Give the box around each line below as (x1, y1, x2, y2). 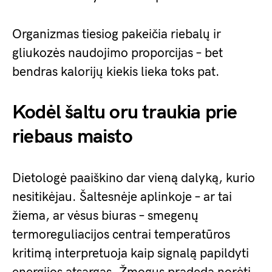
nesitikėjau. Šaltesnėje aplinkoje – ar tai (12, 189, 232, 205)
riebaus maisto (12, 124, 132, 149)
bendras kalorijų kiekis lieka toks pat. (12, 64, 220, 80)
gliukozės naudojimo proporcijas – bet (12, 45, 223, 61)
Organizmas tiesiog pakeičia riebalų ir (12, 26, 221, 42)
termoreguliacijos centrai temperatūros (12, 226, 230, 242)
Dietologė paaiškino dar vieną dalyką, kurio (12, 170, 255, 186)
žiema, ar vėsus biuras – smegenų (12, 208, 199, 223)
